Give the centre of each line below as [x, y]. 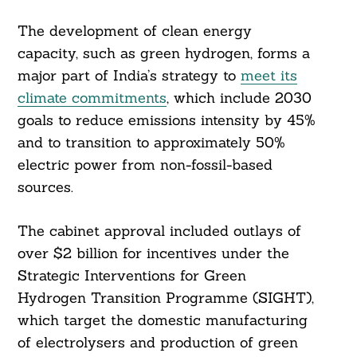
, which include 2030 [239, 98]
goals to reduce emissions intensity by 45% [166, 120]
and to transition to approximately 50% [151, 143]
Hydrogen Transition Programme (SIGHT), [165, 298]
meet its [269, 76]
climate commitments [92, 98]
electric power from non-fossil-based [145, 165]
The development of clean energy [134, 31]
